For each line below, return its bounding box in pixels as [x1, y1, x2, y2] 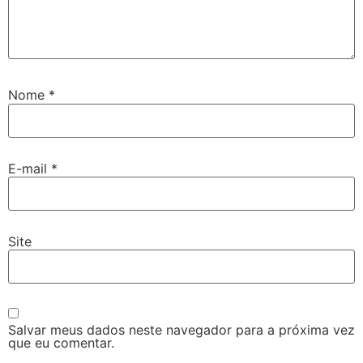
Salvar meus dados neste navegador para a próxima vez [8, 321, 355, 338]
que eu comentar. [8, 334, 114, 351]
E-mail [8, 160, 51, 177]
